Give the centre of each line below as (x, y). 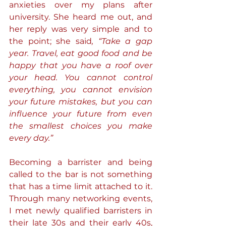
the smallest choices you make (81, 126)
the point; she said (50, 41)
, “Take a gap (122, 41)
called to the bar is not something (81, 174)
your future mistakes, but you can (81, 102)
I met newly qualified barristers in (81, 211)
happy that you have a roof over (81, 65)
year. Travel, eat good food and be (81, 53)
